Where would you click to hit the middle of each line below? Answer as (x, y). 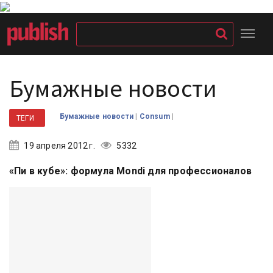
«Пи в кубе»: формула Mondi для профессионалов (130, 171)
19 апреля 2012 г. (58, 146)
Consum (155, 116)
